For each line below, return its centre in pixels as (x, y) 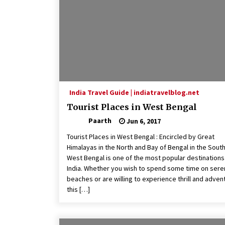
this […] (78, 190)
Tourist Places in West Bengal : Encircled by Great (141, 137)
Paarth (100, 121)
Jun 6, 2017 (143, 121)
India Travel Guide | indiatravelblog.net (134, 93)
